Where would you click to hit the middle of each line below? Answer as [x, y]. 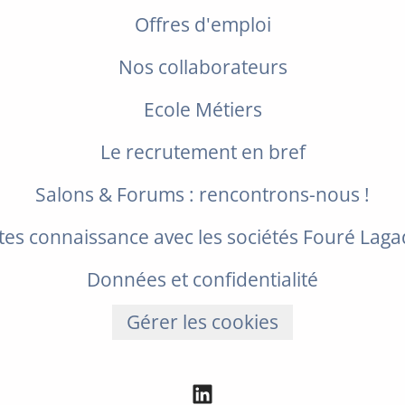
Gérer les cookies [202, 322]
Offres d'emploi [202, 24]
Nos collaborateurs [202, 67]
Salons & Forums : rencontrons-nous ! [202, 194]
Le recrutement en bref [202, 152]
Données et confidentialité [202, 279]
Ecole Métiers [202, 109]
